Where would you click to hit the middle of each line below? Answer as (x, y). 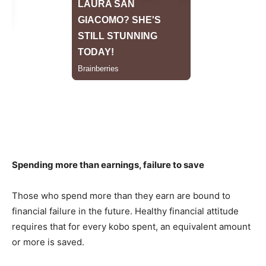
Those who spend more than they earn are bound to (121, 196)
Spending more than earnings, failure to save (108, 165)
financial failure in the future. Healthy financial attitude (125, 211)
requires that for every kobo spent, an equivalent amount (131, 227)
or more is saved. (48, 242)
